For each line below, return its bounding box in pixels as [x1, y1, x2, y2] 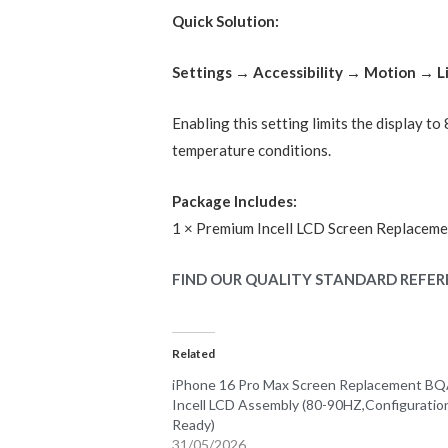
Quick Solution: [172, 12, 280, 31]
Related [172, 346, 216, 362]
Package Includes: [172, 192, 298, 211]
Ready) [172, 416, 216, 434]
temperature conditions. [172, 141, 332, 160]
